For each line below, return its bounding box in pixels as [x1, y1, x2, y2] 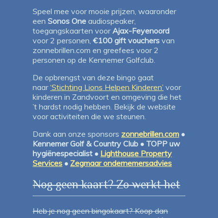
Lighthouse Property [100, 148, 172, 159]
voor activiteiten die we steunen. [33, 111, 146, 122]
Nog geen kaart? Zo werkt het [33, 178, 181, 191]
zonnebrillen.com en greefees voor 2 [33, 45, 159, 55]
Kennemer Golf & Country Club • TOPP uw [33, 139, 181, 149]
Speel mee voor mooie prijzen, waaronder [33, 6, 177, 17]
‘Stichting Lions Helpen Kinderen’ [50, 82, 164, 92]
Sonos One [48, 16, 87, 26]
